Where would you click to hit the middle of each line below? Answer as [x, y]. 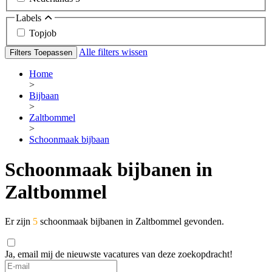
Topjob [43, 33]
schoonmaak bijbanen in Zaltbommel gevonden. [131, 222]
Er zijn [19, 222]
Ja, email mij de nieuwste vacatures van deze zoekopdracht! [119, 254]
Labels [30, 18]
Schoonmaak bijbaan [69, 140]
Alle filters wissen [113, 52]
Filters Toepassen [41, 53]
